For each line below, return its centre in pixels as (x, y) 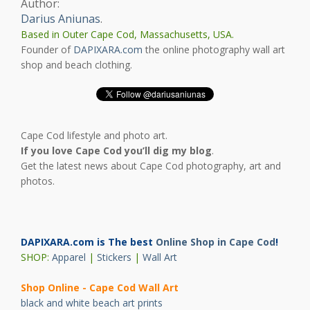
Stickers (114, 257)
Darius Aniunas (61, 19)
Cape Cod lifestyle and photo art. (94, 136)
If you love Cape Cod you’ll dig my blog (116, 151)
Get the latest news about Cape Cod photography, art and (151, 166)
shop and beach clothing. (76, 65)
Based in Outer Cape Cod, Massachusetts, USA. (127, 35)
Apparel (69, 257)
